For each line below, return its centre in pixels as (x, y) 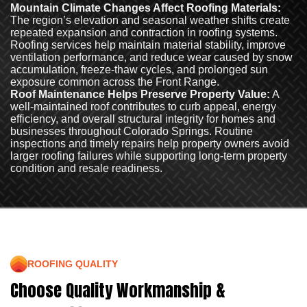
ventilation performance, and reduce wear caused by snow (151, 58)
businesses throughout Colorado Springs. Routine (132, 132)
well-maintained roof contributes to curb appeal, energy (143, 107)
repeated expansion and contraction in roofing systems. (144, 33)
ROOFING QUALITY (73, 264)
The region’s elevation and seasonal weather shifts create (150, 21)
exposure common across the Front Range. (115, 82)
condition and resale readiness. (86, 169)
